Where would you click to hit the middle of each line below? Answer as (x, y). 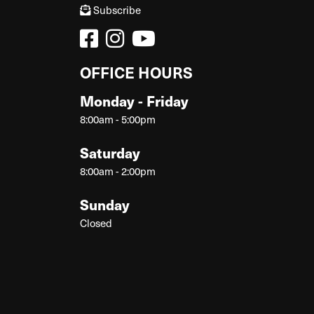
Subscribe (117, 10)
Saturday (110, 152)
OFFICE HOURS (136, 72)
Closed (96, 223)
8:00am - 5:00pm (118, 119)
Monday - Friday (134, 101)
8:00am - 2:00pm (118, 171)
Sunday (105, 204)
